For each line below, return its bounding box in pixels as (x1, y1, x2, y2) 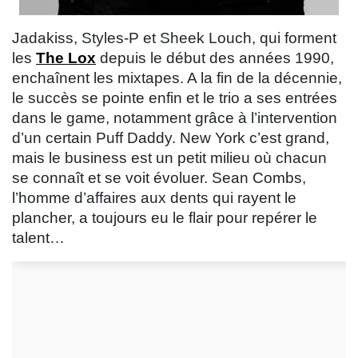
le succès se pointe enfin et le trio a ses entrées (12, 89, 337, 107)
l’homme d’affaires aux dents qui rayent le (12, 189, 296, 207)
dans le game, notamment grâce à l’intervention (12, 109, 337, 127)
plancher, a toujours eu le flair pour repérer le (12, 209, 317, 227)
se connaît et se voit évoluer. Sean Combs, (12, 169, 306, 187)
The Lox (36, 50, 96, 67)
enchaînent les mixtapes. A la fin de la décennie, (12, 70, 342, 87)
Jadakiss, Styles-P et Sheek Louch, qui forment (12, 30, 336, 47)
